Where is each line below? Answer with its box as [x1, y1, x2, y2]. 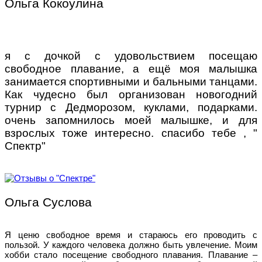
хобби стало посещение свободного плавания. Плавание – [5, 249, 257, 260]
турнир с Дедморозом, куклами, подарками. [5, 101, 257, 113]
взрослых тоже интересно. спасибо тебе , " [5, 126, 257, 139]
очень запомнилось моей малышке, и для [5, 113, 257, 126]
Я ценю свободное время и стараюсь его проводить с [5, 229, 257, 240]
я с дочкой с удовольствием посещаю [5, 49, 257, 62]
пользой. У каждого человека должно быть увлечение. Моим [5, 239, 257, 250]
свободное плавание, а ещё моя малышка [5, 62, 257, 75]
